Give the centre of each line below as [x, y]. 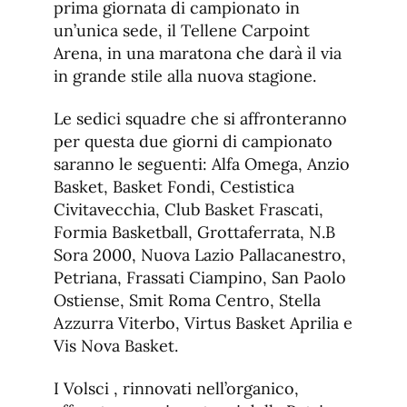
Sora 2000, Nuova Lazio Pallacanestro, [200, 255]
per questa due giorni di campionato [193, 142]
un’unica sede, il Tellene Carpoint [182, 31]
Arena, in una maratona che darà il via [198, 54]
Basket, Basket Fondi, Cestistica [174, 187]
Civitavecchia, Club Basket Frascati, [189, 210]
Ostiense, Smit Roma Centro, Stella [187, 301]
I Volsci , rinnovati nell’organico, [176, 389]
